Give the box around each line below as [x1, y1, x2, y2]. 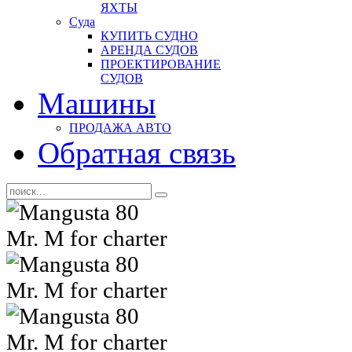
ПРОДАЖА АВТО [69, 121, 171, 134]
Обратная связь [38, 136, 236, 170]
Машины [38, 86, 156, 120]
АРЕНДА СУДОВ [101, 43, 198, 57]
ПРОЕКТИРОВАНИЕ [101, 57, 221, 71]
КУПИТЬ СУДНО [101, 29, 198, 42]
